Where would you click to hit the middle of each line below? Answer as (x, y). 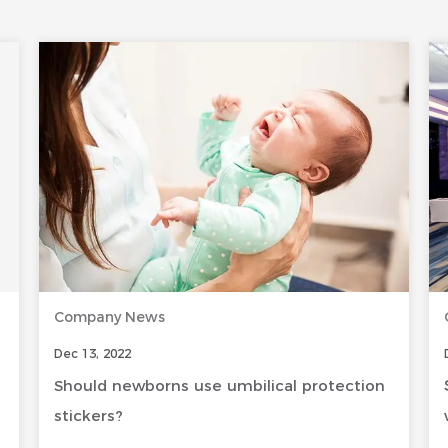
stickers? (88, 415)
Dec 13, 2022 (92, 353)
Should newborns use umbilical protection (219, 385)
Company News (109, 317)
